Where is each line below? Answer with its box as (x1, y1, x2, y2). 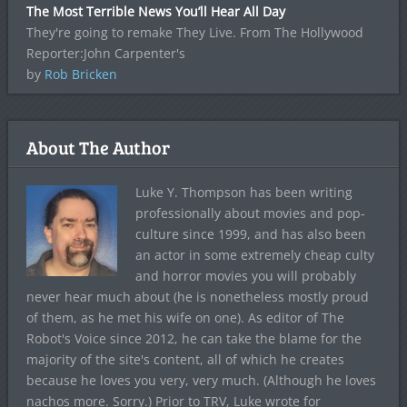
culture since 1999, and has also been (134, 225, 366, 243)
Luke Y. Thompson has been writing (134, 184, 352, 202)
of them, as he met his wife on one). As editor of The (25, 309, 344, 327)
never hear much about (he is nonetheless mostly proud (25, 288, 369, 306)
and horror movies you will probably (134, 267, 356, 285)
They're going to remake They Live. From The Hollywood (25, 24, 363, 42)
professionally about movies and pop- (134, 204, 365, 223)
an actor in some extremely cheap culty (134, 246, 374, 264)
